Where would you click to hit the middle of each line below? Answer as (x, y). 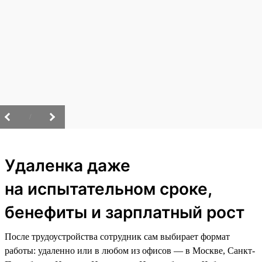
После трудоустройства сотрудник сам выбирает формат (117, 236)
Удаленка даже (68, 165)
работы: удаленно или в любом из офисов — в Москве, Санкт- (130, 250)
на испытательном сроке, (108, 189)
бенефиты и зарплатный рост (125, 212)
